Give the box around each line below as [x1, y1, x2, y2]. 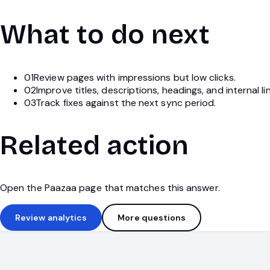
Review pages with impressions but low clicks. [34, 71, 236, 84]
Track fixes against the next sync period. [36, 96, 216, 109]
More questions [118, 212, 186, 224]
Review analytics [15, 212, 87, 224]
